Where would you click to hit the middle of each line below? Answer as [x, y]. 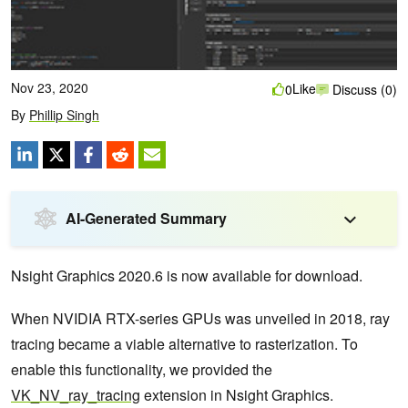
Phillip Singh [64, 114]
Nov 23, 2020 [50, 87]
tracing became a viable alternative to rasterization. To [184, 343]
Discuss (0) [363, 90]
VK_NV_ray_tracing [76, 394]
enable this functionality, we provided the [142, 369]
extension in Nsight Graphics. [237, 394]
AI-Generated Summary [146, 218]
